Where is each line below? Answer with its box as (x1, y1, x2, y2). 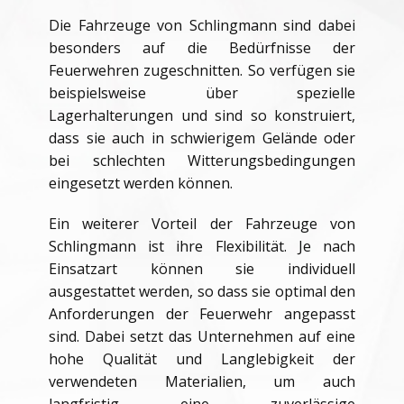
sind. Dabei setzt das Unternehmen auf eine (49, 326, 355, 346)
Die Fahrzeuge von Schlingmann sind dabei (49, 15, 355, 35)
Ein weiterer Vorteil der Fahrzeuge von (49, 214, 355, 234)
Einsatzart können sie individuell (49, 259, 355, 279)
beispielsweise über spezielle (49, 83, 355, 103)
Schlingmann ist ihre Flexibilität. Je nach (49, 236, 355, 256)
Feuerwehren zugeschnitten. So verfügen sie (49, 60, 355, 80)
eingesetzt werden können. (49, 173, 233, 193)
